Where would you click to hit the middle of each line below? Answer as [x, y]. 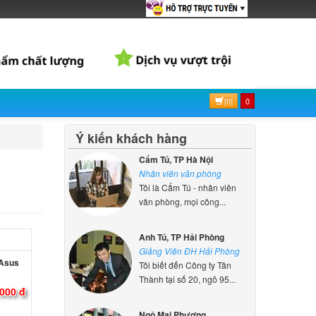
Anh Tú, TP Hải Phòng [182, 237]
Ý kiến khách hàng [131, 138]
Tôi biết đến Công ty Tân [186, 265]
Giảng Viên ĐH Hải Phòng [190, 250]
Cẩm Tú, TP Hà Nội [176, 159]
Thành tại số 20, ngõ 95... [188, 279]
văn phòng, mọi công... [183, 201]
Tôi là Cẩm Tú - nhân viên [188, 187]
